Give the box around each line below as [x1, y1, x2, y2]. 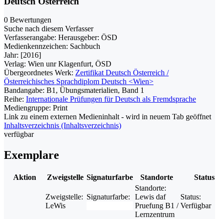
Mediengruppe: [4, 104, 53, 112]
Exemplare [4, 149, 59, 162]
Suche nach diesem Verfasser [4, 24, 93, 33]
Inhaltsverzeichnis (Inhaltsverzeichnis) [4, 121, 121, 130]
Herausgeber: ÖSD [58, 33, 117, 42]
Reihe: [4, 95, 24, 104]
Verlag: [4, 60, 26, 68]
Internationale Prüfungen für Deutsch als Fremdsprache [26, 95, 196, 104]
